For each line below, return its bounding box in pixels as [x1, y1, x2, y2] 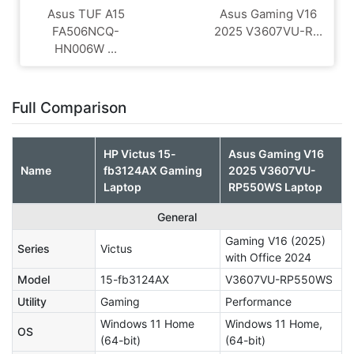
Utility [17, 294, 47, 308]
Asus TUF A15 [47, 6, 125, 21]
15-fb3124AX [100, 272, 169, 286]
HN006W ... [55, 40, 117, 56]
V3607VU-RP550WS [225, 272, 333, 286]
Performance [225, 294, 292, 308]
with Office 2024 [225, 250, 311, 264]
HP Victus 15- [104, 146, 176, 160]
